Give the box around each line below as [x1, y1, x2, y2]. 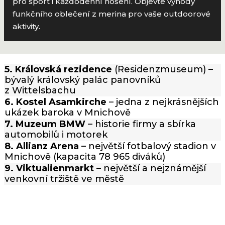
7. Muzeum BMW [5, 118, 85, 130]
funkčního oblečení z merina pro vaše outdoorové [13, 9, 211, 19]
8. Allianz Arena [5, 140, 79, 152]
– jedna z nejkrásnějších [106, 96, 219, 107]
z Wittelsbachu [5, 84, 76, 96]
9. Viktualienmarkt [5, 162, 94, 174]
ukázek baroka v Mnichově [5, 106, 131, 118]
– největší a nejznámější [94, 162, 206, 174]
